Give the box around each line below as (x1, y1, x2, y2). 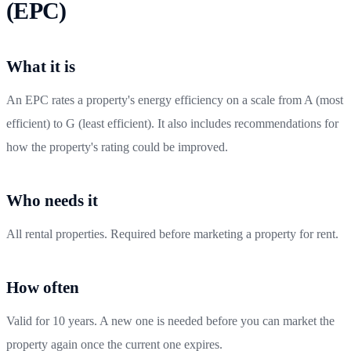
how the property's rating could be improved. (6, 139, 228, 154)
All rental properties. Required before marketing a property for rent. (6, 226, 338, 241)
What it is (6, 56, 75, 76)
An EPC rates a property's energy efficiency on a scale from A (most (6, 92, 343, 107)
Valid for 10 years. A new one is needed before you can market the (6, 313, 335, 327)
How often (6, 277, 79, 297)
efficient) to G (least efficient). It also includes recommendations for (6, 116, 338, 130)
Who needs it (6, 190, 98, 210)
